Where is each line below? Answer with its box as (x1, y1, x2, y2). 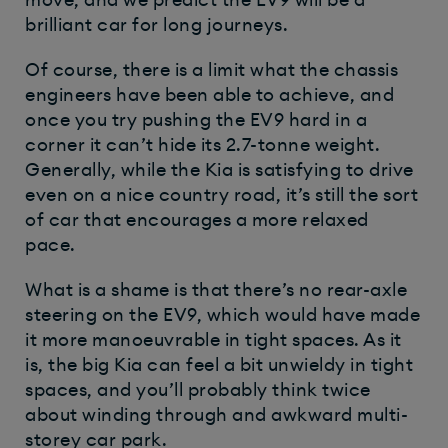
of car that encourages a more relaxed (25, 211, 369, 230)
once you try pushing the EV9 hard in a (25, 111, 367, 130)
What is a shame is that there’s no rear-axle (25, 281, 407, 300)
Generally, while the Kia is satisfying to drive (25, 161, 414, 180)
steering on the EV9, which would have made (25, 306, 420, 325)
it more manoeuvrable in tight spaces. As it (25, 331, 402, 350)
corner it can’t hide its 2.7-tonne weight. (25, 136, 380, 155)
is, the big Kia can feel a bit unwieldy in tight (25, 356, 413, 375)
